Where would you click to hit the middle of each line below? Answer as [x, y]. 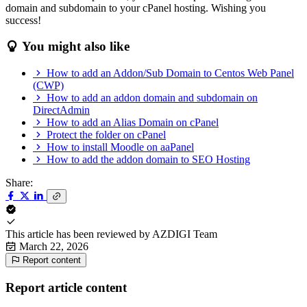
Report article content [66, 287]
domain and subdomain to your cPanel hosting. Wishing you [136, 8]
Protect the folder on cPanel [106, 135]
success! [23, 20]
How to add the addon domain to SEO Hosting [148, 160]
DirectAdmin [61, 110]
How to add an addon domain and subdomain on [152, 98]
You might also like [74, 47]
